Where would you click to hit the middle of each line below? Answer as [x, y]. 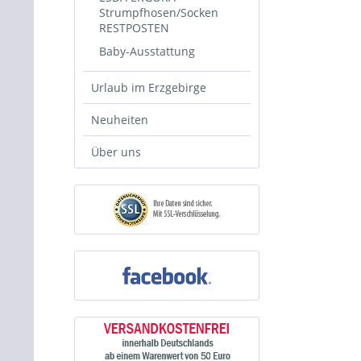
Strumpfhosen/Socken [159, 12]
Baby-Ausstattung [147, 51]
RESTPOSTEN [134, 28]
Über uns [116, 152]
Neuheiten [120, 120]
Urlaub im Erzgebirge [149, 87]
